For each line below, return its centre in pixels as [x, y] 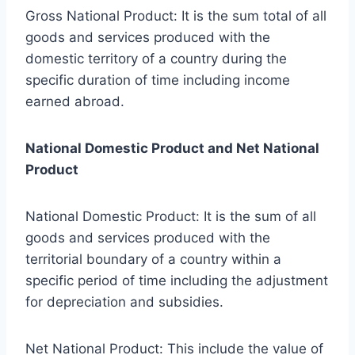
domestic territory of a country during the [156, 59]
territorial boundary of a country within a [153, 260]
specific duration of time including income [158, 80]
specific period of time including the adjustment [177, 281]
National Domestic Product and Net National [172, 149]
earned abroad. [75, 102]
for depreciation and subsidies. [124, 302]
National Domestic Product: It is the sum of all [171, 217]
